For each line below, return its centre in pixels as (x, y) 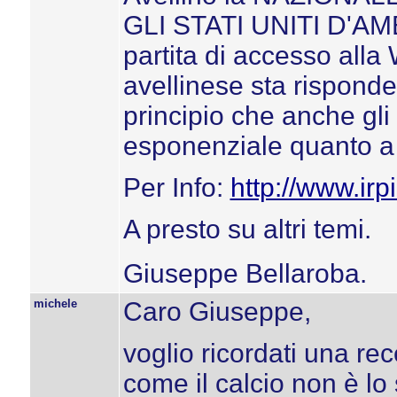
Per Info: (176, 187)
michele (55, 304)
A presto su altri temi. (247, 229)
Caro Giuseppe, (217, 311)
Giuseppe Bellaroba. (245, 273)
